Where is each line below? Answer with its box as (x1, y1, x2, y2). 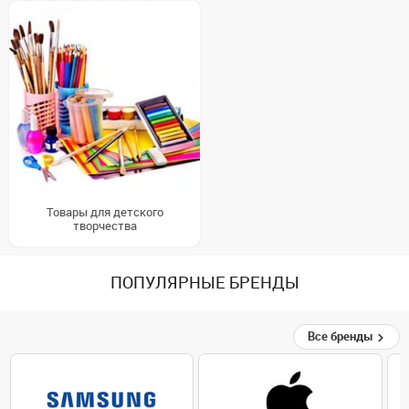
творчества (72, 219, 137, 233)
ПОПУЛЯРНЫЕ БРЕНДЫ (110, 273, 299, 293)
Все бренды (308, 330, 376, 343)
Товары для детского (46, 205, 163, 219)
